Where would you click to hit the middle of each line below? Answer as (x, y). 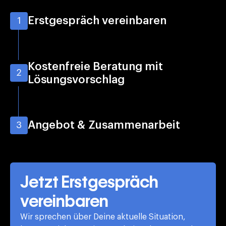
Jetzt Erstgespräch (89, 182)
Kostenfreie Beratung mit (95, 66)
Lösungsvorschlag (76, 79)
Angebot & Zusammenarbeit (104, 125)
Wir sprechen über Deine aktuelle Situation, (103, 217)
